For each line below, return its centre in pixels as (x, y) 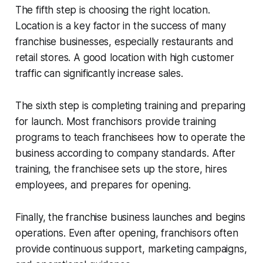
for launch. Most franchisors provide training (116, 122)
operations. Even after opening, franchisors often (127, 233)
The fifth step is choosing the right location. (112, 10)
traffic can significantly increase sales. (99, 74)
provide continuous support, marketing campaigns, (131, 249)
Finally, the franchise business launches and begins (130, 218)
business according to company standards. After (125, 154)
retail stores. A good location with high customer (124, 58)
